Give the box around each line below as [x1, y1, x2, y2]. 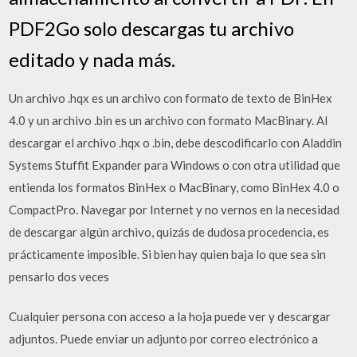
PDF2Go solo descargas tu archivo [9, 16, 295, 40]
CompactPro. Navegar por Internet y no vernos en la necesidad [9, 202, 340, 217]
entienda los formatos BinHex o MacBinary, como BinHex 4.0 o [9, 179, 340, 194]
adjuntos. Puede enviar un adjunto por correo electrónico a [9, 331, 319, 346]
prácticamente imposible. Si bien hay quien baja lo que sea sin [9, 246, 327, 261]
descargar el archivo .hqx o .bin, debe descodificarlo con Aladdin [9, 135, 343, 150]
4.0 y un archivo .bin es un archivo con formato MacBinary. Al [9, 112, 328, 127]
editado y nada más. [9, 47, 176, 71]
